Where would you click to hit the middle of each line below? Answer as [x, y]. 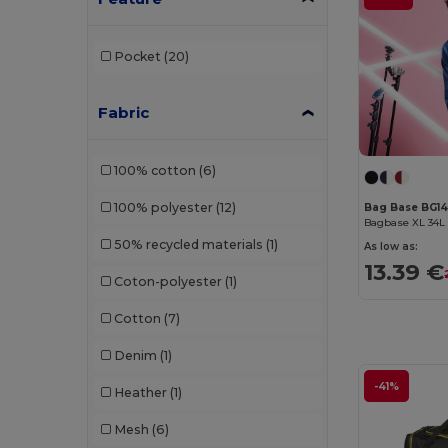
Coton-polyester [167, 282]
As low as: [391, 246]
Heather [140, 393]
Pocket [137, 57]
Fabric [124, 112]
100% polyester [163, 208]
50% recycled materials [188, 245]
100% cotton [154, 171]
